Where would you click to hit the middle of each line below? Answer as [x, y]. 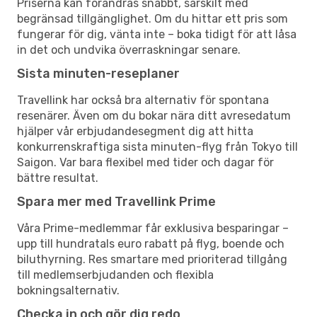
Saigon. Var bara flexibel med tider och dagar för [145, 162]
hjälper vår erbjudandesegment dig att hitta [135, 131]
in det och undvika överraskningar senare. [129, 50]
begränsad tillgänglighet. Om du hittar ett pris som [152, 18]
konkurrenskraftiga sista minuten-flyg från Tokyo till [157, 146]
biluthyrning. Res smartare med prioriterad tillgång [152, 259]
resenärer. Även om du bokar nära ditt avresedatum [154, 115]
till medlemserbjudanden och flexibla [115, 275]
